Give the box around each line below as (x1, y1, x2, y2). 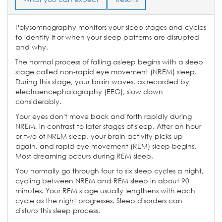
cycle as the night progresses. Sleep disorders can (15, 195, 182, 205)
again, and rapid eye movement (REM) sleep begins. (15, 141, 196, 151)
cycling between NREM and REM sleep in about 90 (15, 175, 189, 185)
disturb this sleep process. (15, 205, 100, 215)
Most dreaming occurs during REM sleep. (15, 151, 153, 161)
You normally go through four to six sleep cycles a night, (15, 166, 204, 175)
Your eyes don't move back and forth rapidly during (15, 111, 192, 121)
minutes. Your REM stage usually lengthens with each (15, 185, 195, 195)
